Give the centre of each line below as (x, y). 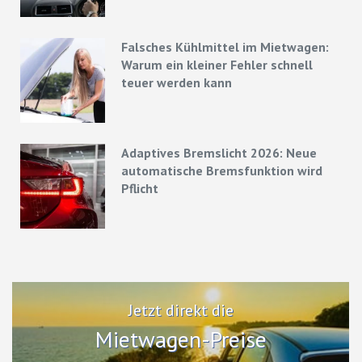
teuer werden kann (177, 82)
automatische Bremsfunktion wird (222, 170)
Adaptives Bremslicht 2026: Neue (219, 152)
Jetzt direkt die (181, 311)
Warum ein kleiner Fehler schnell (217, 64)
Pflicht (140, 188)
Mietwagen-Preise (181, 339)
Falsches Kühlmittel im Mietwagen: (225, 46)
